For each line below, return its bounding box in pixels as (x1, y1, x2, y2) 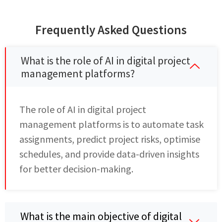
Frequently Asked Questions (35, 22, 187, 38)
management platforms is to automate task (19, 118, 204, 131)
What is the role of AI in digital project (21, 54, 190, 68)
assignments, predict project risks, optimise (19, 133, 200, 146)
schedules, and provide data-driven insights (19, 148, 199, 161)
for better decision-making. (19, 163, 133, 175)
